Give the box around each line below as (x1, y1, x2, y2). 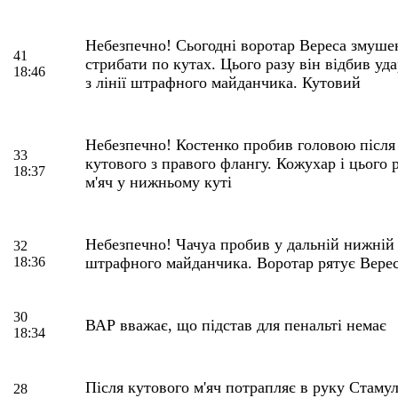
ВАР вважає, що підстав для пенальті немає (85, 315, 386, 334)
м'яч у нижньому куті (85, 172, 232, 191)
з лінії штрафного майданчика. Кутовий (85, 73, 361, 92)
